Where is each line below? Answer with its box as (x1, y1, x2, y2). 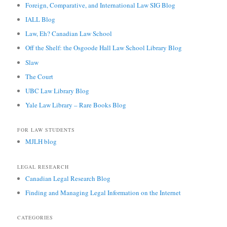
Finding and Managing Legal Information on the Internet (25, 187, 181, 197)
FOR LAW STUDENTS (17, 126, 75, 134)
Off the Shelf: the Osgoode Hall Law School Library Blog (25, 43, 182, 53)
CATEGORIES (17, 214, 54, 221)
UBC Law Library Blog (25, 86, 90, 95)
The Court (25, 71, 54, 81)
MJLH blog (25, 137, 57, 146)
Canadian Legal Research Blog (25, 173, 111, 183)
